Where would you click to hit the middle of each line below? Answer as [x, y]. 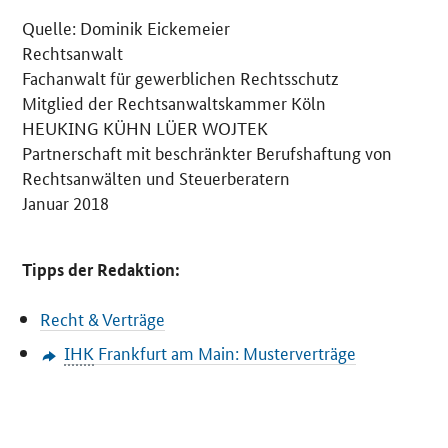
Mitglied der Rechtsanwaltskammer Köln [174, 102]
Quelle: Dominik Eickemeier [126, 27]
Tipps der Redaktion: [101, 270]
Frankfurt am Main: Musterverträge [224, 352]
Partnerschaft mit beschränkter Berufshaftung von [207, 152]
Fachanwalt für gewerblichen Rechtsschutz [181, 77]
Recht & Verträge [103, 318]
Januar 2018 [66, 202]
